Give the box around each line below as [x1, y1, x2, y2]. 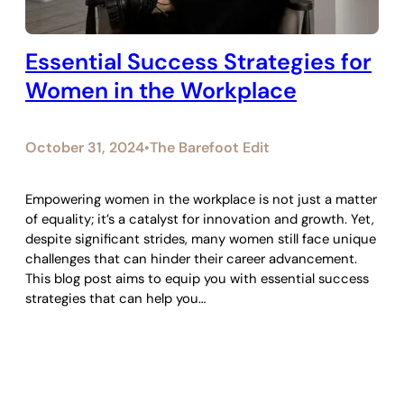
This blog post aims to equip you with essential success [25, 269, 369, 288]
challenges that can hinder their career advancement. [25, 249, 357, 268]
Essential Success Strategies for [25, 46, 372, 77]
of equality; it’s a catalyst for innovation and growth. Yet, [25, 209, 374, 228]
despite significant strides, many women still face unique [25, 229, 376, 248]
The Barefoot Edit [150, 137, 270, 157]
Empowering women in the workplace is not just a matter [25, 189, 377, 208]
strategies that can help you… [25, 289, 206, 308]
